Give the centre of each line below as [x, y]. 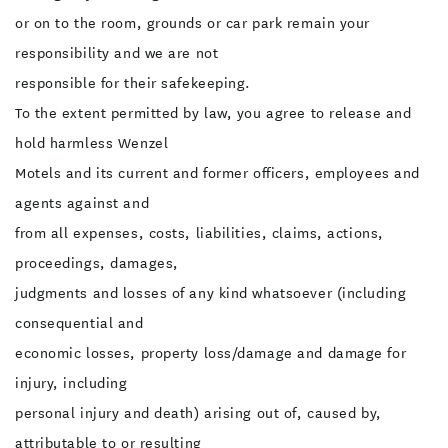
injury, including [71, 383]
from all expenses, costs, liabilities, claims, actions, [199, 233]
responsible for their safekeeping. [133, 83]
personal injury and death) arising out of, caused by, [198, 413]
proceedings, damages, [97, 263]
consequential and [79, 323]
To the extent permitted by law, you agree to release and [213, 113]
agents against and [82, 203]
